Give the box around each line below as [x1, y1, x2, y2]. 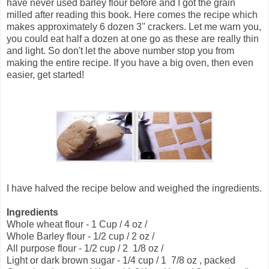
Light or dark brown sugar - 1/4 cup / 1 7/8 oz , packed [7, 255, 235, 266]
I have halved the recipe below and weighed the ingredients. [7, 183, 262, 194]
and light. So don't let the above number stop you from [7, 46, 234, 56]
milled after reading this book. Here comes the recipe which [7, 10, 258, 20]
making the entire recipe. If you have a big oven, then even [7, 58, 253, 68]
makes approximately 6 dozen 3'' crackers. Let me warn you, [7, 22, 261, 32]
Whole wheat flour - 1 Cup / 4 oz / [7, 219, 147, 230]
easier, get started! [7, 70, 84, 80]
